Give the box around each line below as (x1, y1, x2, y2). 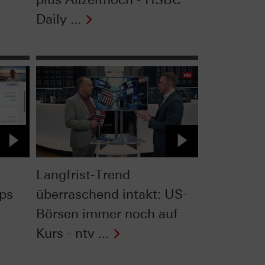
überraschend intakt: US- (35, 186, 188, 202)
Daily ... (35, 11, 81, 28)
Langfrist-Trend (35, 166, 130, 183)
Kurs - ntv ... (35, 225, 109, 241)
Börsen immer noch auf (35, 205, 178, 222)
